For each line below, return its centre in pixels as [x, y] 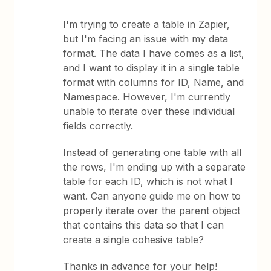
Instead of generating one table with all [152, 152]
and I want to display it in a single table [152, 68]
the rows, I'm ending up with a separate [155, 167]
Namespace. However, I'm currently [147, 97]
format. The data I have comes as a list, [154, 53]
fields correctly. [98, 126]
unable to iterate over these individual [149, 111]
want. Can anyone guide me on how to [152, 196]
